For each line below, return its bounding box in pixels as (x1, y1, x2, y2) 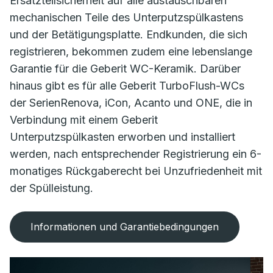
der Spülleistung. (10, 182, 96, 195)
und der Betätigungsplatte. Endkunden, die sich (10, 28, 247, 41)
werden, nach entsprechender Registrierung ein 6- (10, 147, 261, 161)
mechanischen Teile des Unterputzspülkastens (10, 11, 243, 24)
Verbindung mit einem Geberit (10, 113, 158, 127)
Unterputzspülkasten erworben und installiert (10, 130, 235, 144)
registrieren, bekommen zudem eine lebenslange (10, 45, 252, 58)
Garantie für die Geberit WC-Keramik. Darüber (10, 62, 241, 76)
